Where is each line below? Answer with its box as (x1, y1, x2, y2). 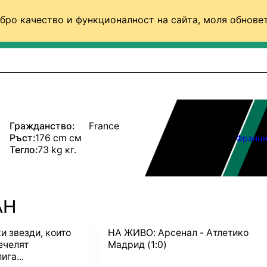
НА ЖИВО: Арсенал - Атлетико (108, 227, 249, 239)
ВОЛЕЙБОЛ (207, 24, 254, 35)
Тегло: (9, 144, 38, 156)
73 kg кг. (37, 144, 76, 156)
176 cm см (35, 132, 82, 144)
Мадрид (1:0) (108, 239, 167, 251)
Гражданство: (9, 120, 74, 132)
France (88, 120, 119, 132)
